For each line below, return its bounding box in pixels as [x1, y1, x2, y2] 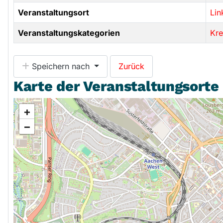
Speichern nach [29, 61, 92, 72]
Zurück [118, 61, 144, 72]
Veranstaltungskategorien [18, 27, 120, 38]
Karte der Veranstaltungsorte [13, 77, 219, 95]
